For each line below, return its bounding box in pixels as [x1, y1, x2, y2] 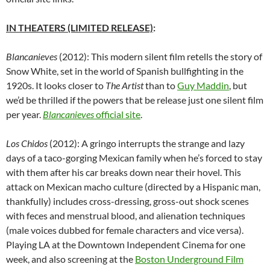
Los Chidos [6, 137, 48, 149]
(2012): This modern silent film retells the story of [59, 51, 262, 63]
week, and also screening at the [6, 253, 135, 265]
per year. [6, 108, 43, 121]
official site [94, 108, 140, 121]
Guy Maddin [177, 80, 229, 92]
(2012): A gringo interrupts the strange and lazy [48, 137, 245, 149]
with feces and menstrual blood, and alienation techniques [6, 210, 245, 222]
